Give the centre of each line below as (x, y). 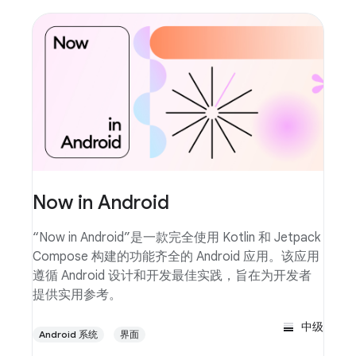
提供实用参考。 (77, 295)
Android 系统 (68, 335)
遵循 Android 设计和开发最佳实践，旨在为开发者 (172, 276)
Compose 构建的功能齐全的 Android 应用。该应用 (176, 257)
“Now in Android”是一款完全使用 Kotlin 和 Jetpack (176, 238)
